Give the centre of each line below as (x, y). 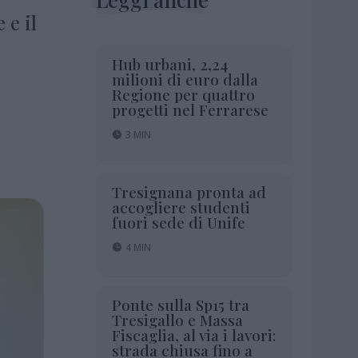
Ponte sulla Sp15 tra (180, 304)
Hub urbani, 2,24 (169, 64)
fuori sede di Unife (178, 222)
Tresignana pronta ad (189, 191)
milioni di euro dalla (185, 79)
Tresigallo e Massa (177, 319)
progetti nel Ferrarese (190, 109)
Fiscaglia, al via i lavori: (193, 334)
